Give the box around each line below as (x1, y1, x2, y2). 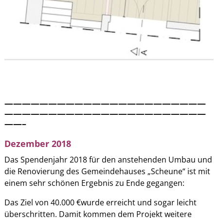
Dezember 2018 (4, 137, 73, 149)
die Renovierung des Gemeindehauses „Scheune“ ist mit (4, 165, 210, 177)
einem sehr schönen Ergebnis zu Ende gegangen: (4, 177, 184, 188)
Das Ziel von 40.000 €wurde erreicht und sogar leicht (4, 197, 197, 208)
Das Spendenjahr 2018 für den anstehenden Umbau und (4, 154, 212, 165)
